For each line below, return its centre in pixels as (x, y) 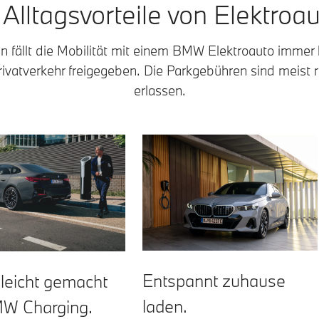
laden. (165, 306)
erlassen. (159, 90)
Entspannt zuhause (214, 281)
